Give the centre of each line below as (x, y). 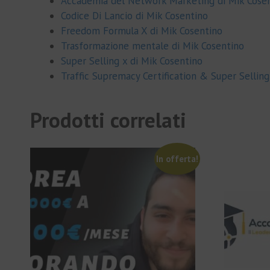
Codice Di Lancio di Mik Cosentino (134, 15)
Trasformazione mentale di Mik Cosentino (152, 46)
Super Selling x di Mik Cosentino (132, 61)
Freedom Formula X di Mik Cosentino (142, 30)
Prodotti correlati (108, 120)
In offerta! (177, 159)
